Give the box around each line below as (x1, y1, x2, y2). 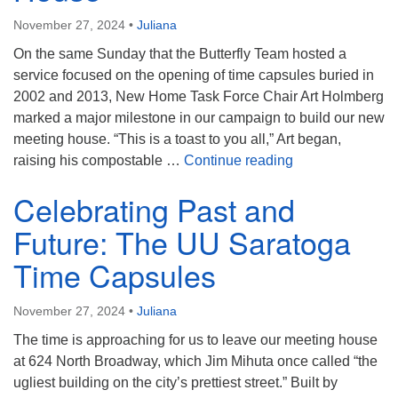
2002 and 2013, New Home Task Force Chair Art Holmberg (13, 89, 384, 104)
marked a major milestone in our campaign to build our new (13, 110, 385, 125)
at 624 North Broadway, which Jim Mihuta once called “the (13, 354, 378, 369)
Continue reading (184, 153, 293, 168)
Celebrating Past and (13, 187, 295, 231)
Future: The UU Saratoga (13, 220, 351, 264)
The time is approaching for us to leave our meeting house (13, 332, 378, 347)
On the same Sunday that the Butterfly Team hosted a (13, 46, 346, 61)
